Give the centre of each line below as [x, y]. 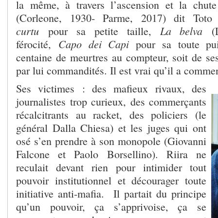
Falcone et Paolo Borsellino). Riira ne [111, 154]
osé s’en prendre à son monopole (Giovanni [111, 141]
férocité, [37, 44]
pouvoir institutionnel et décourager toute [111, 180]
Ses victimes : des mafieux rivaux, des [111, 88]
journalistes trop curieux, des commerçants [111, 101]
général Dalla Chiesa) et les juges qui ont [111, 127]
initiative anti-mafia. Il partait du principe [111, 193]
